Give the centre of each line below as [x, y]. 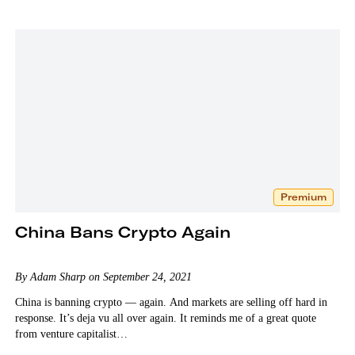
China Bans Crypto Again [122, 231]
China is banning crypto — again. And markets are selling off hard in [171, 302]
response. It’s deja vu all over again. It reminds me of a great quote [165, 318]
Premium [304, 197]
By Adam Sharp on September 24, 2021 [103, 277]
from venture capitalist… [71, 334]
